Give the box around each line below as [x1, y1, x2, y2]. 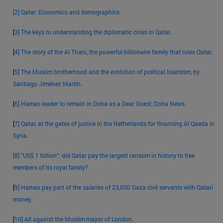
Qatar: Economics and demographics [21, 7, 119, 16]
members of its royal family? [13, 163, 88, 171]
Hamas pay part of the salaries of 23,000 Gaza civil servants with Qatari [21, 183, 213, 191]
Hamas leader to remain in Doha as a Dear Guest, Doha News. [21, 99, 186, 108]
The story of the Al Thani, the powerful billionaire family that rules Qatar [21, 47, 211, 56]
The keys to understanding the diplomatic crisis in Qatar [21, 27, 170, 36]
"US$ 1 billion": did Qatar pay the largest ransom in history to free [21, 151, 195, 159]
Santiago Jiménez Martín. [13, 79, 82, 88]
